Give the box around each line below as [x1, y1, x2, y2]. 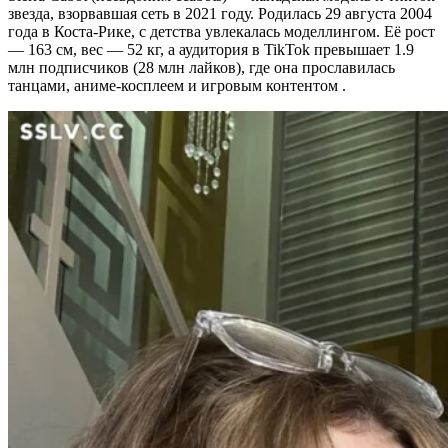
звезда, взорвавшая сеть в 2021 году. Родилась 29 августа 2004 [8, 4, 432, 22]
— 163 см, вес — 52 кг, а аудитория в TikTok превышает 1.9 [8, 40, 414, 58]
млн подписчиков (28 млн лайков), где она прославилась [8, 58, 395, 76]
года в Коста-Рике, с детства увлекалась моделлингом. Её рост [8, 22, 435, 40]
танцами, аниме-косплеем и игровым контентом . [8, 76, 346, 94]
